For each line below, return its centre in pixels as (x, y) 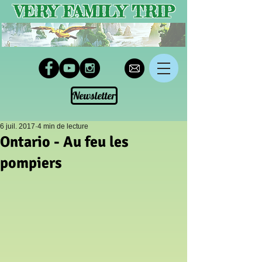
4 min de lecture (63, 126)
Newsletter (94, 96)
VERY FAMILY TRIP (94, 12)
